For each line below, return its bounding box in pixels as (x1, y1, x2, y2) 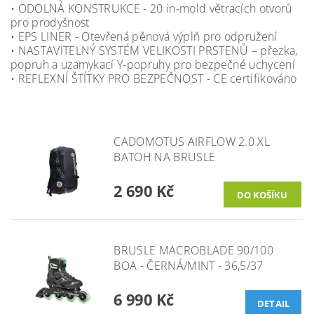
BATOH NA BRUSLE (114, 149, 216, 165)
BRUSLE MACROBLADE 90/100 (114, 242, 274, 258)
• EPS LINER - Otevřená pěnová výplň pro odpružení (11, 29, 278, 44)
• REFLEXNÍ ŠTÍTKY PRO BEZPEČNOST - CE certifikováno (11, 71, 297, 86)
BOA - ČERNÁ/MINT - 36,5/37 (114, 257, 264, 273)
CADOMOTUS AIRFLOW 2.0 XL (114, 134, 271, 149)
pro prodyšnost (11, 15, 90, 30)
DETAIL (257, 296, 290, 310)
